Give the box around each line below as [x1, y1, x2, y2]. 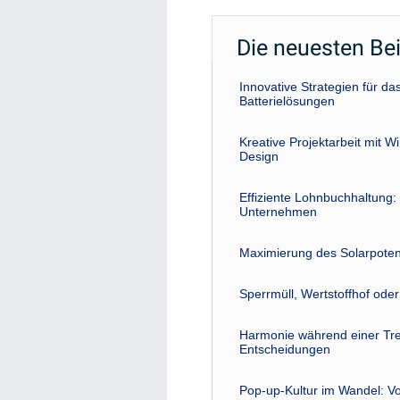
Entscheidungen [239, 342, 330, 356]
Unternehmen [239, 204, 317, 219]
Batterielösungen [239, 94, 335, 108]
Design [239, 149, 279, 163]
